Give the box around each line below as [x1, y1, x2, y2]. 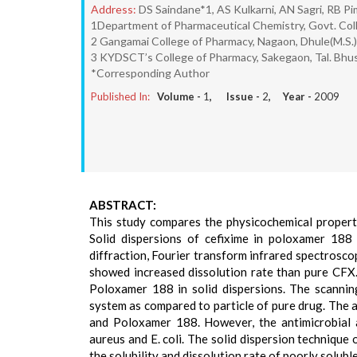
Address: [91, 2, 136, 16]
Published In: [91, 90, 150, 103]
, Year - [269, 90, 314, 103]
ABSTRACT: [89, 198, 156, 212]
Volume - [157, 90, 203, 103]
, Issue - [210, 90, 262, 103]
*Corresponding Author [91, 66, 210, 80]
